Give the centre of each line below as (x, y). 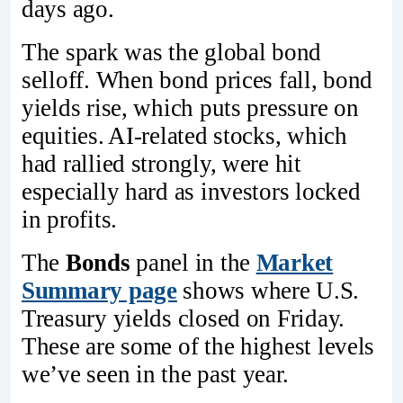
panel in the (193, 262)
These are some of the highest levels (198, 346)
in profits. (70, 219)
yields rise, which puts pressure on (190, 107)
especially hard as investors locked (191, 191)
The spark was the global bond (172, 52)
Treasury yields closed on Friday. (184, 318)
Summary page (99, 290)
